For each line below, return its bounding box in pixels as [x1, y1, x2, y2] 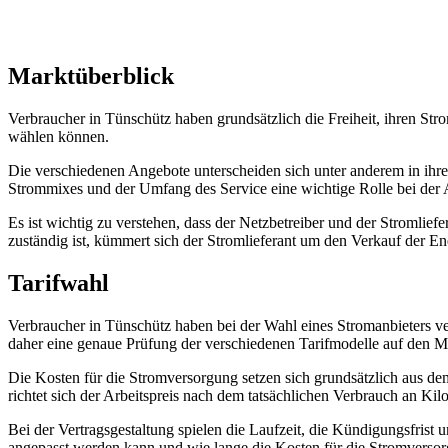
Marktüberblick [8, 62, 174, 89]
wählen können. [8, 127, 109, 145]
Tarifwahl [8, 269, 109, 296]
